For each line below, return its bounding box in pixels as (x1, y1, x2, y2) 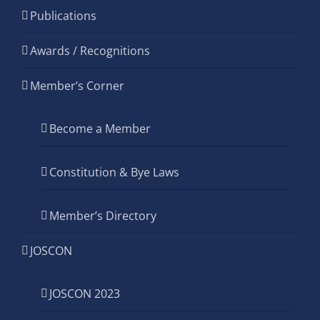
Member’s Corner (30, 78, 124, 94)
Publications (30, 8, 96, 24)
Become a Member (49, 121, 151, 136)
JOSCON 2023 (49, 286, 120, 301)
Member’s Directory (49, 208, 156, 224)
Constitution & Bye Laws (49, 164, 179, 180)
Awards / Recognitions (30, 43, 150, 59)
